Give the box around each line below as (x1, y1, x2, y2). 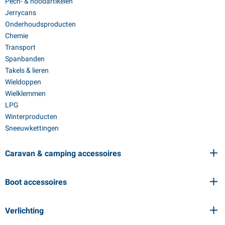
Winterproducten (5, 112, 57, 121)
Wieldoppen (5, 77, 41, 86)
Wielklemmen (5, 89, 46, 97)
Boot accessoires (5, 177, 67, 187)
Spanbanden (5, 54, 45, 63)
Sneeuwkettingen (5, 124, 59, 132)
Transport (5, 43, 36, 51)
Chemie (5, 31, 28, 40)
